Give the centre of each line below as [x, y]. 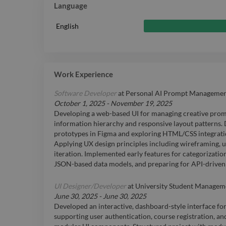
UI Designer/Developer [90, 186]
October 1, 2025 [79, 103]
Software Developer [85, 93]
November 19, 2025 [141, 103]
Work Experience [83, 74]
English [67, 26]
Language [71, 6]
